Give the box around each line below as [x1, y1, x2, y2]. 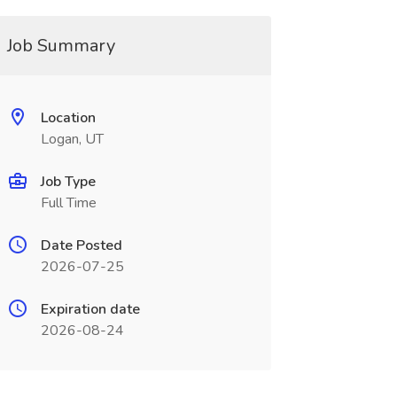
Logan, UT [40, 129, 104, 149]
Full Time [40, 193, 97, 213]
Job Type [40, 172, 96, 191]
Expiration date [40, 300, 140, 319]
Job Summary [6, 34, 115, 58]
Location [40, 108, 96, 128]
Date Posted [40, 236, 122, 255]
